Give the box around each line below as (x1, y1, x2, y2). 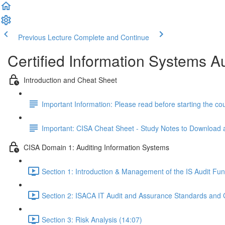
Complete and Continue (74, 32, 149, 42)
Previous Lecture (18, 32, 72, 42)
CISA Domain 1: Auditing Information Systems (24, 142, 169, 152)
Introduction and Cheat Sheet (24, 74, 117, 85)
